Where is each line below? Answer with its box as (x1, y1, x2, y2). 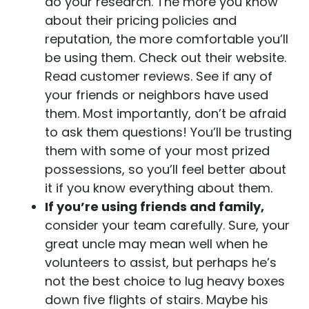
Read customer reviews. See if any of (45, 68, 272, 85)
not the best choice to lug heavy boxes (45, 272, 285, 290)
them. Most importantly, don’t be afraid (45, 105, 286, 122)
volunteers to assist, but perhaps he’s (45, 254, 277, 271)
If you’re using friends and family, (45, 198, 264, 215)
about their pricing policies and (45, 12, 237, 29)
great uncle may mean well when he (45, 235, 268, 252)
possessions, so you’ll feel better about (45, 161, 286, 178)
